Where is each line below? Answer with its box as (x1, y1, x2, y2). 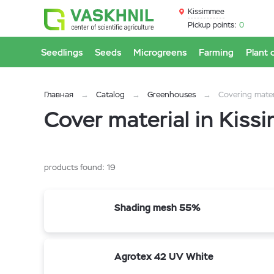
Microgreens (133, 46, 187, 58)
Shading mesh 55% (114, 201, 201, 214)
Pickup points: (188, 20, 237, 30)
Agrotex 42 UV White (114, 250, 213, 263)
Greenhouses (147, 89, 196, 100)
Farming (199, 46, 234, 58)
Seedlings (41, 46, 83, 58)
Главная (44, 89, 73, 100)
